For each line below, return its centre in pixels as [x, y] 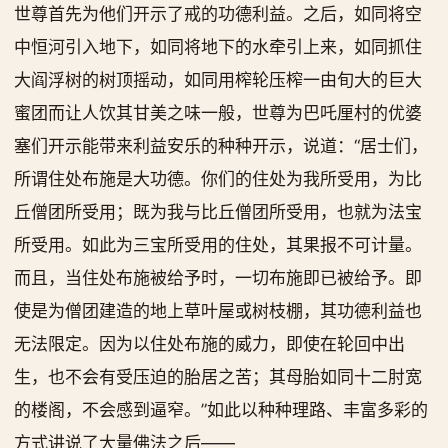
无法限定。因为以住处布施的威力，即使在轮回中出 [209, 344]
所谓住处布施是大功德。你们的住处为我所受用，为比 [218, 179]
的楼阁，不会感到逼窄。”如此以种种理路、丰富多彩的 [221, 410]
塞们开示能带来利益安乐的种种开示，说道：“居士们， [221, 146]
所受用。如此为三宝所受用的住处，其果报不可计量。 [218, 245]
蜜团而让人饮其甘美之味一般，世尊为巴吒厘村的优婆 [218, 113]
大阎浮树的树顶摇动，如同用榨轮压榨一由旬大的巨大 [218, 80]
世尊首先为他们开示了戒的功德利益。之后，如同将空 [218, 14]
